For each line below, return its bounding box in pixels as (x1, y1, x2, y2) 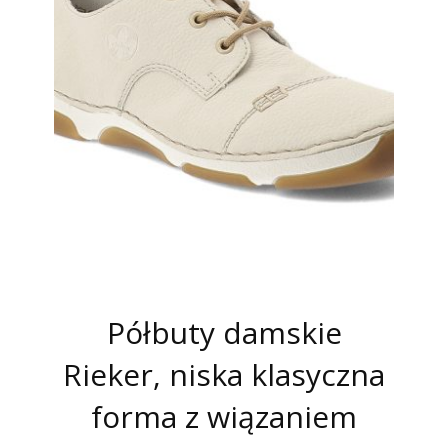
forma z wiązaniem (91, 395, 357, 437)
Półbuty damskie (106, 311, 342, 353)
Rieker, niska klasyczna (63, 353, 385, 395)
